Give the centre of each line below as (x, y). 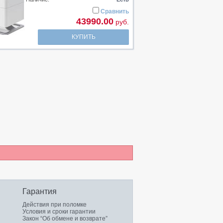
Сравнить (115, 11)
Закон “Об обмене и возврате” (65, 219)
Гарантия (40, 191)
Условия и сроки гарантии (59, 212)
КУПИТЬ (83, 37)
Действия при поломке (55, 205)
